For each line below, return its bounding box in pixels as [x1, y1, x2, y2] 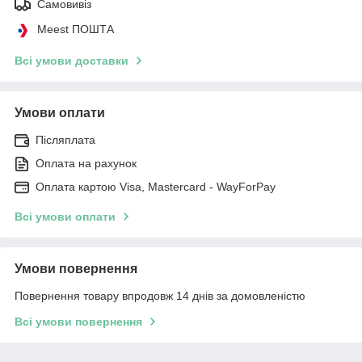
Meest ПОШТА [37, 23, 114, 36]
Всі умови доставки [15, 54, 128, 68]
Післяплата [36, 133, 95, 147]
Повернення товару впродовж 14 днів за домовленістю [15, 289, 305, 303]
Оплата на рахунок [36, 157, 137, 170]
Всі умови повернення [15, 315, 142, 329]
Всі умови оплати [15, 210, 116, 224]
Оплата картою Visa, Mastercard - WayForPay [36, 180, 276, 194]
